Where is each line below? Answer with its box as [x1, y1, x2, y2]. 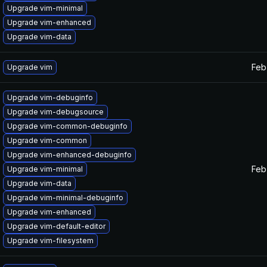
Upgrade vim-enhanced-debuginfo [7, 150, 132, 159]
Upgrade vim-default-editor [7, 222, 105, 231]
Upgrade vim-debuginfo [7, 93, 93, 102]
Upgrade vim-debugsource [7, 107, 104, 116]
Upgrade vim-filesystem [7, 236, 94, 245]
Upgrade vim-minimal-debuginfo [7, 193, 123, 202]
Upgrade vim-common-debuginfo [7, 122, 128, 131]
